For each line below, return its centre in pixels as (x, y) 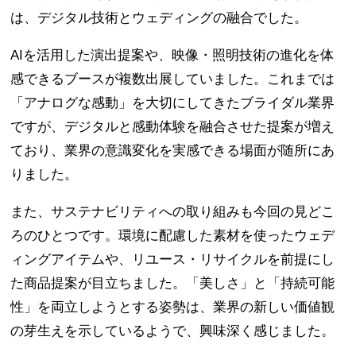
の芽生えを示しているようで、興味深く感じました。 (173, 331)
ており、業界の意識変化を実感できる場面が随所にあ (173, 150)
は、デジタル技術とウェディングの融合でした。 (159, 17)
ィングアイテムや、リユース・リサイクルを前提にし (173, 259)
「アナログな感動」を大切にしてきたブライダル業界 (173, 103)
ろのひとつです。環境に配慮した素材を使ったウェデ (173, 235)
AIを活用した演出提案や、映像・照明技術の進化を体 (172, 55)
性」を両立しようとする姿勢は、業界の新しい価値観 (173, 307)
